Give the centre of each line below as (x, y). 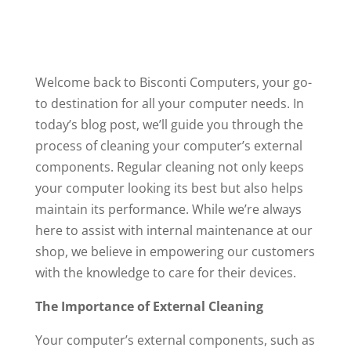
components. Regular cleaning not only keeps (169, 167)
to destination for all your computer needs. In (169, 103)
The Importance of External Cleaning (149, 306)
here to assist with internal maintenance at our (174, 230)
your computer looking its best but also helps (169, 188)
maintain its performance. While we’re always (168, 209)
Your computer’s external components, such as (175, 340)
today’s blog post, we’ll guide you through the (169, 125)
